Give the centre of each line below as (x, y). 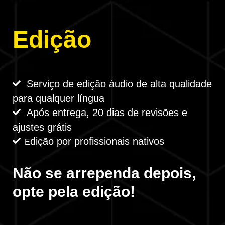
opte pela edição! (74, 192)
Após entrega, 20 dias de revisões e (107, 113)
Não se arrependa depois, (104, 173)
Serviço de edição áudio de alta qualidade (119, 84)
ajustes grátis (42, 127)
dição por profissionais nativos (99, 141)
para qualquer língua (59, 98)
